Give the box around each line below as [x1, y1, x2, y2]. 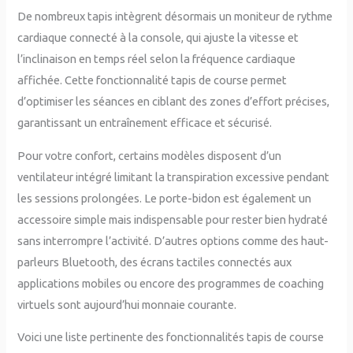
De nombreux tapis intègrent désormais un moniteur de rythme [17, 9, 333, 24]
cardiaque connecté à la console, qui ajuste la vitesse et [17, 31, 299, 45]
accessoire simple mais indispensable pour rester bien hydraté [17, 212, 329, 226]
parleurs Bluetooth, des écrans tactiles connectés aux [17, 255, 292, 269]
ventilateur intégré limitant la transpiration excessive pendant [17, 169, 330, 184]
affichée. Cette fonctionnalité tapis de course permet [17, 73, 288, 87]
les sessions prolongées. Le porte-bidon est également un [17, 191, 312, 205]
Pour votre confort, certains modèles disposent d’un [17, 148, 282, 162]
